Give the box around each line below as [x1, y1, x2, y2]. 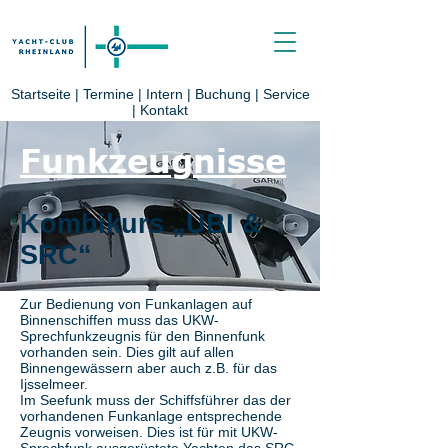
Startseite [10, 86, 71, 102]
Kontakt [140, 102, 188, 118]
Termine [82, 86, 138, 102]
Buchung [194, 86, 251, 102]
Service [262, 86, 310, 102]
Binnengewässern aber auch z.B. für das [20, 360, 277, 376]
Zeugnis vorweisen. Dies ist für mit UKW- [20, 424, 278, 440]
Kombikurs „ [20, 209, 186, 239]
